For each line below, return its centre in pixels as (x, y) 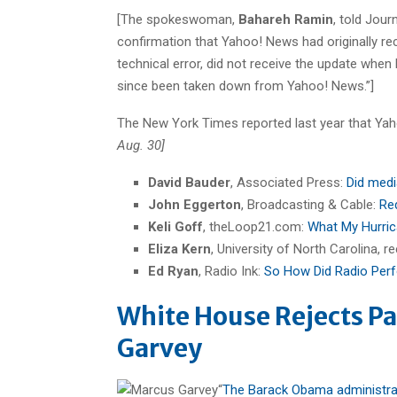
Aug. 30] (141, 145)
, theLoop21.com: (255, 226)
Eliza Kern (179, 249)
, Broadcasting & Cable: (310, 204)
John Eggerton (195, 204)
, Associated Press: (288, 182)
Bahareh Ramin (286, 19)
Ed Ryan (173, 271)
